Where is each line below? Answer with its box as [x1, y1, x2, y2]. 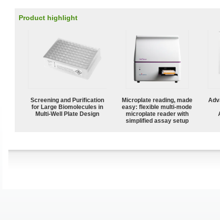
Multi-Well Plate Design [35, 110, 99, 117]
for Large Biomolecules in [31, 103, 103, 110]
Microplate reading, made [122, 96, 192, 104]
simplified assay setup [126, 117, 189, 124]
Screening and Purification [30, 96, 104, 104]
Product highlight [19, 14, 78, 22]
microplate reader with [126, 110, 189, 117]
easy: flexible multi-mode [122, 103, 192, 110]
